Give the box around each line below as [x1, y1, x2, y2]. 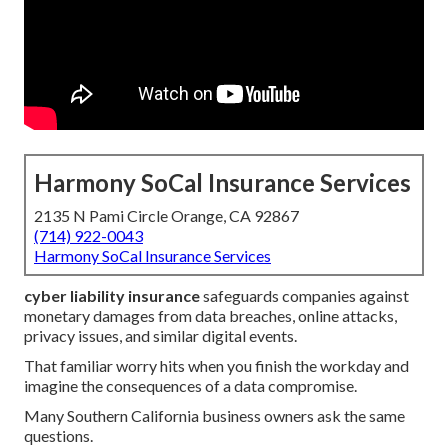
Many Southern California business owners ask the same [24, 406, 405, 426]
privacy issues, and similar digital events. [24, 326, 297, 346]
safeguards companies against [200, 286, 409, 306]
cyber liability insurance [24, 286, 200, 306]
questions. [24, 426, 93, 446]
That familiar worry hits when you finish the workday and [24, 356, 409, 376]
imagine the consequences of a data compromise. [24, 376, 357, 396]
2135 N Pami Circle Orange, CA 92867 [34, 206, 299, 226]
